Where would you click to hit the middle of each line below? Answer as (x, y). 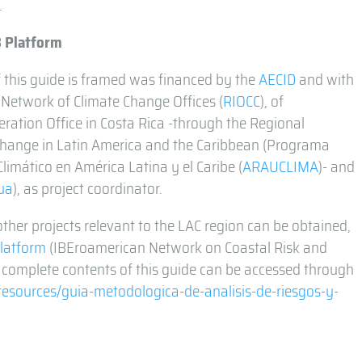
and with (325, 79)
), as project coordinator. (88, 188)
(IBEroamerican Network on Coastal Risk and (187, 247)
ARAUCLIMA (281, 166)
